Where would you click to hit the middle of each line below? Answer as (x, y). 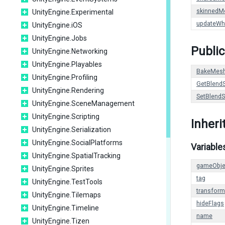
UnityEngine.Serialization (72, 130)
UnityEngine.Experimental (73, 12)
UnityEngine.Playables (67, 64)
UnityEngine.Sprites (63, 169)
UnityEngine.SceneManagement (83, 103)
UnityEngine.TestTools (67, 182)
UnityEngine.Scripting (66, 117)
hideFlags (210, 203)
